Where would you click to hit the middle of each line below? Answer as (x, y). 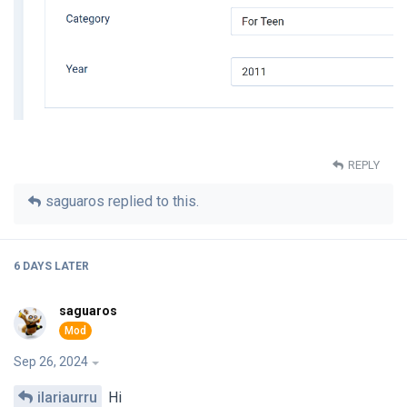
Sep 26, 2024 (51, 361)
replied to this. (152, 201)
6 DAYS (33, 266)
